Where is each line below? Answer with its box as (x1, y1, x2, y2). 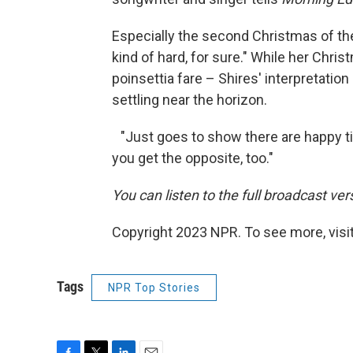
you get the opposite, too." (112, 149, 273, 166)
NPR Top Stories (108, 281, 200, 294)
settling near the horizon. (112, 91, 267, 108)
